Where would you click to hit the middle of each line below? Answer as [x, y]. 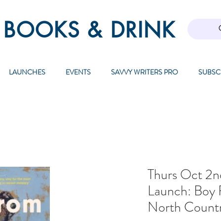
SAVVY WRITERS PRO [144, 72]
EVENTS [78, 72]
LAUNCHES [27, 72]
